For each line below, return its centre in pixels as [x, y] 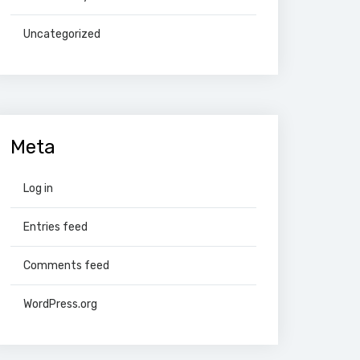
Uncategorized [62, 34]
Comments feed [66, 266]
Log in [38, 188]
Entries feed [55, 227]
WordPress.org [60, 304]
